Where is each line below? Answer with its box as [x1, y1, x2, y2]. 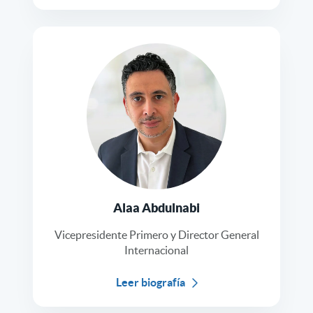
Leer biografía [115, 276, 185, 289]
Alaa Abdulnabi [113, 201, 200, 216]
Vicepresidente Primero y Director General [54, 228, 259, 242]
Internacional [124, 244, 189, 257]
